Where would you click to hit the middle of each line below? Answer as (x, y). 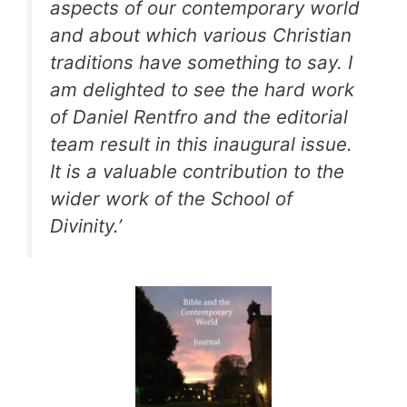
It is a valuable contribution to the (197, 171)
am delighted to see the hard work (202, 89)
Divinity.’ (86, 225)
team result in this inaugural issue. (201, 144)
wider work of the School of (171, 198)
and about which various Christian (201, 35)
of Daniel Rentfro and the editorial (199, 116)
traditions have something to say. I (201, 62)
